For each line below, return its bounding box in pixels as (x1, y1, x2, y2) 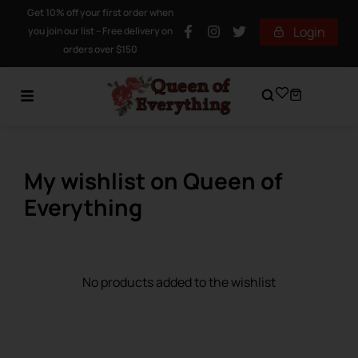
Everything (24, 192, 142, 223)
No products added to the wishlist (82, 273, 276, 292)
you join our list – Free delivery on (28, 24, 173, 38)
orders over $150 (63, 42, 138, 56)
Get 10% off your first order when (27, 6, 174, 19)
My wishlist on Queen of (24, 165, 283, 197)
